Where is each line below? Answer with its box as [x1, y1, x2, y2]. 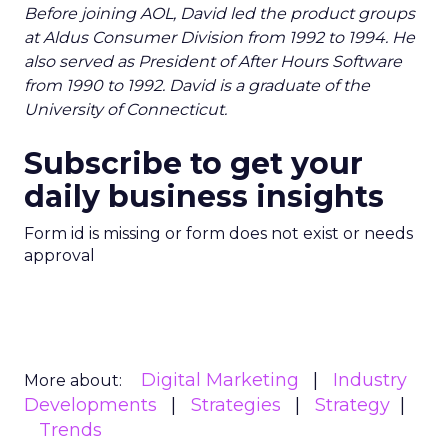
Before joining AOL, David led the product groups [24, 4, 415, 23]
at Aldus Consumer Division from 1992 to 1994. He [24, 28, 415, 47]
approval [24, 246, 95, 265]
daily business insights [24, 178, 384, 215]
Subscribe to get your [24, 145, 363, 182]
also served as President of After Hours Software [24, 52, 402, 71]
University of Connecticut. [24, 100, 227, 119]
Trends [39, 419, 102, 441]
